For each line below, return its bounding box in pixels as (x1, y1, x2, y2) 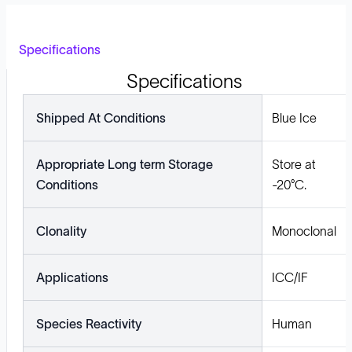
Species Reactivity (36, 317, 141, 331)
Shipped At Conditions (36, 111, 166, 125)
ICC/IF (272, 270, 308, 284)
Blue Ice (272, 111, 317, 125)
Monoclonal (272, 224, 336, 238)
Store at (272, 157, 316, 171)
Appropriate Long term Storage (36, 157, 213, 171)
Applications (36, 270, 108, 284)
